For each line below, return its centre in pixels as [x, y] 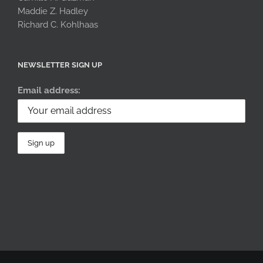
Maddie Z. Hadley [53, 11]
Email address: [49, 91]
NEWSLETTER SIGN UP [60, 65]
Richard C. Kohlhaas [58, 25]
